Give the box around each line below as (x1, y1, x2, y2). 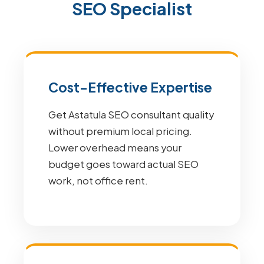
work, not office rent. (48, 174, 148, 187)
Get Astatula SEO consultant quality (48, 108, 214, 121)
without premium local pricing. (48, 125, 192, 137)
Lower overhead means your (48, 141, 181, 154)
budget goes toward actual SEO (48, 158, 199, 170)
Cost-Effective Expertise (48, 79, 212, 95)
